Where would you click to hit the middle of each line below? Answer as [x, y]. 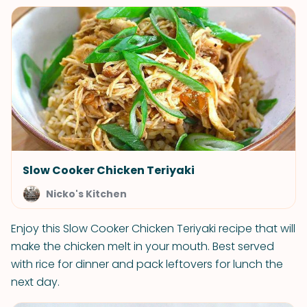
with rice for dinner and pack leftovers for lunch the [147, 264]
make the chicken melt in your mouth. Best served [143, 246]
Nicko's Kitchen [86, 194]
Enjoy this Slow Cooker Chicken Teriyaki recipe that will [153, 229]
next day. [35, 282]
